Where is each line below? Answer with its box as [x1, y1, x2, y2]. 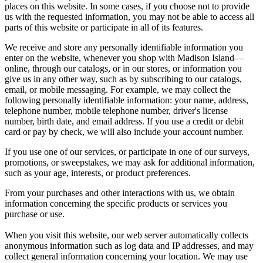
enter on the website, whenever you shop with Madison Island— [5, 53, 244, 63]
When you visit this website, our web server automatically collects [5, 230, 248, 241]
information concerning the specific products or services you [5, 198, 227, 209]
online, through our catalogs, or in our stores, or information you [5, 63, 242, 74]
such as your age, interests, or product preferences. [5, 168, 191, 178]
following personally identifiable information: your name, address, [5, 95, 248, 106]
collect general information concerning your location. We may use [5, 251, 248, 262]
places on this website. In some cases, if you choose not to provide [5, 1, 249, 12]
